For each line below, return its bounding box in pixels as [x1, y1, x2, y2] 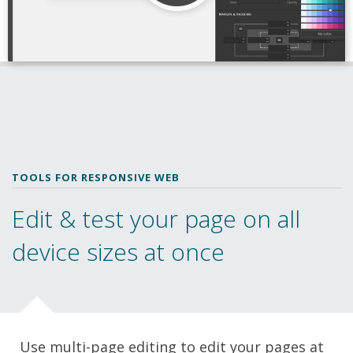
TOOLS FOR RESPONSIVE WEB [12, 170, 180, 185]
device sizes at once [12, 236, 225, 269]
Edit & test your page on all [12, 203, 300, 236]
